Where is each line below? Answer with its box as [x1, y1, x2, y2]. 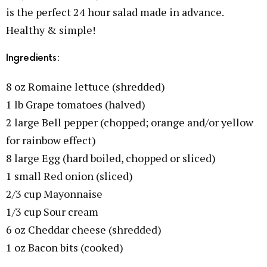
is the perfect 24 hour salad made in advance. [6, 5, 223, 19]
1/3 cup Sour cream [6, 204, 98, 219]
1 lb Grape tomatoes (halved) [6, 97, 145, 111]
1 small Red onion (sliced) [6, 169, 133, 183]
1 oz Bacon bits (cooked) [6, 240, 123, 254]
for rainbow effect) [6, 133, 96, 147]
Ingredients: [6, 52, 60, 64]
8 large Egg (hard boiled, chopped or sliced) [6, 151, 216, 165]
